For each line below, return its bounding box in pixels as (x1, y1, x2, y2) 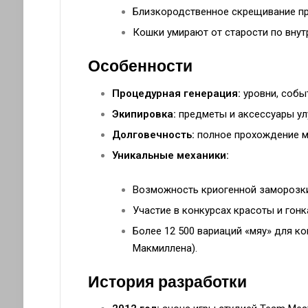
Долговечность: (111, 128, 195, 141)
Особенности (87, 57, 192, 76)
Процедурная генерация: (111, 87, 241, 100)
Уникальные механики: (111, 148, 229, 162)
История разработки (87, 272, 247, 291)
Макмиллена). (132, 241, 197, 254)
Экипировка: (111, 107, 176, 120)
